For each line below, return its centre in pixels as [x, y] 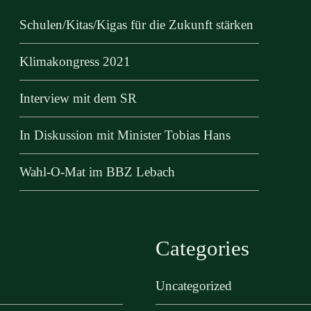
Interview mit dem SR [78, 98]
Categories [202, 249]
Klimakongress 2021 [75, 61]
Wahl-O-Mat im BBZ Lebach [97, 172]
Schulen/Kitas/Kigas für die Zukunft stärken [136, 25]
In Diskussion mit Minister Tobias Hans [125, 135]
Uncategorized [194, 286]
